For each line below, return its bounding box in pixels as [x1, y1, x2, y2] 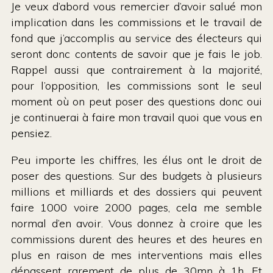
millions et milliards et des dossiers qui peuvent [11, 184, 262, 199]
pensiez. [11, 126, 55, 140]
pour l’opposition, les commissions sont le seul [11, 78, 262, 93]
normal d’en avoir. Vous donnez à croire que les [11, 216, 262, 230]
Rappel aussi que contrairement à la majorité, [11, 62, 262, 77]
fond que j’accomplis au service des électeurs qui [11, 30, 262, 45]
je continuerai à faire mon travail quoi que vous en [11, 110, 262, 124]
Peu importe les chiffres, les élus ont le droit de [11, 152, 262, 167]
